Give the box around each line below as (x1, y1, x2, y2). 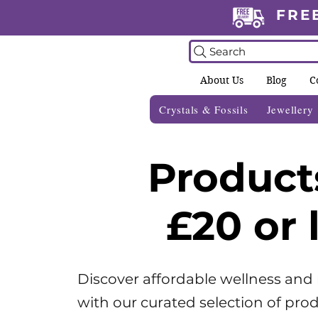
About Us (200, 74, 243, 87)
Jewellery (266, 102, 314, 117)
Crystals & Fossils (159, 102, 248, 117)
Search (209, 45, 246, 58)
